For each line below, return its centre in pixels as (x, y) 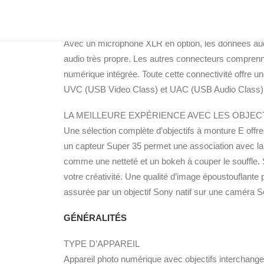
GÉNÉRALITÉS (95, 218)
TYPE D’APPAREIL (102, 244)
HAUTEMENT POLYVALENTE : (126, 13)
